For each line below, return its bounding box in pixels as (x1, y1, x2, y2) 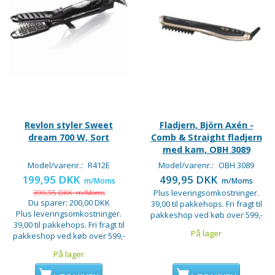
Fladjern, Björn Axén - (159, 119, 254, 131)
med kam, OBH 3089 (162, 144, 250, 156)
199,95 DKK (22, 172, 82, 187)
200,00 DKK (69, 197, 110, 209)
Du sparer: (28, 197, 69, 209)
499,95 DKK (160, 172, 220, 187)
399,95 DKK (33, 187, 74, 198)
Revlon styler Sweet (25, 119, 113, 131)
